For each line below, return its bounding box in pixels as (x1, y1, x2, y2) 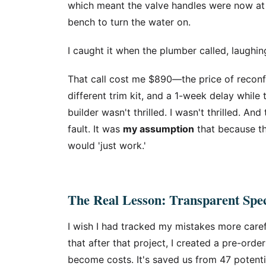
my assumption (123, 123, 194, 135)
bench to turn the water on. (68, 16, 191, 28)
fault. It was (68, 123, 123, 135)
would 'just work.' (68, 140, 146, 151)
